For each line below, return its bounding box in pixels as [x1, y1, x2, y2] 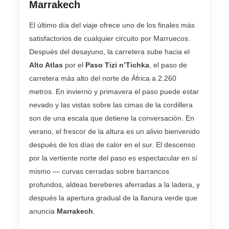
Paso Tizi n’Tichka [85, 60, 149, 69]
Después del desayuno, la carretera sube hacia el [29, 47, 190, 56]
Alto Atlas [29, 60, 63, 69]
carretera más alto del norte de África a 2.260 [29, 74, 176, 82]
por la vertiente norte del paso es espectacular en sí [29, 153, 197, 162]
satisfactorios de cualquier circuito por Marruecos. [29, 34, 190, 42]
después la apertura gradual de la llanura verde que [29, 193, 197, 202]
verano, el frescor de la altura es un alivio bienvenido [29, 127, 200, 135]
